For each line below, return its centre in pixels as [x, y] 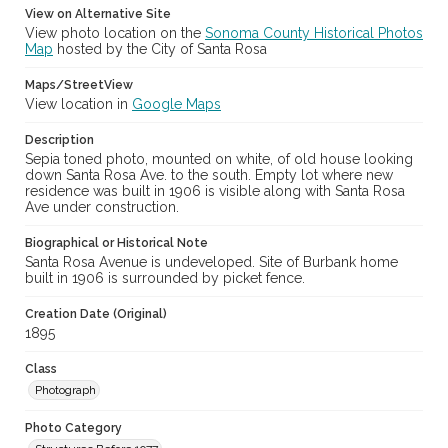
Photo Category [73, 428]
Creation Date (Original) [96, 314]
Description [59, 140]
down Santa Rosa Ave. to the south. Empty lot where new [209, 175]
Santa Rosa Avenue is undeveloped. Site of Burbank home [211, 262]
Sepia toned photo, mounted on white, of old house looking [219, 159]
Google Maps [176, 104]
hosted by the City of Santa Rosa [160, 49]
